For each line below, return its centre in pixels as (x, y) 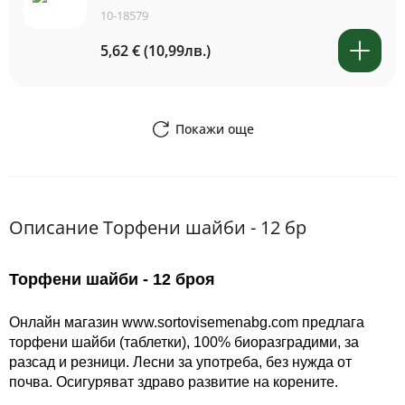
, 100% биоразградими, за (273, 342)
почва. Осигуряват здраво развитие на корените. (174, 382)
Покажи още (214, 129)
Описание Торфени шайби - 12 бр (158, 227)
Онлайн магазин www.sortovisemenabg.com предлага (187, 322)
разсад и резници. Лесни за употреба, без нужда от (180, 362)
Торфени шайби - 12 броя (112, 279)
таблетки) (155, 342)
